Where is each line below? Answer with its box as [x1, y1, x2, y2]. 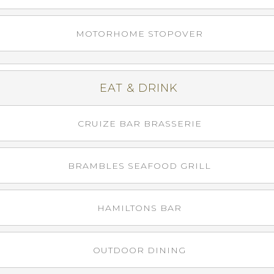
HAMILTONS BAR [97, 202, 182, 213]
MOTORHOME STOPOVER [76, 28, 203, 39]
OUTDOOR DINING [93, 245, 186, 256]
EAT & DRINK [99, 81, 178, 95]
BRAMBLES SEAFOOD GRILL [68, 160, 211, 171]
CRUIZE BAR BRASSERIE [77, 118, 202, 129]
